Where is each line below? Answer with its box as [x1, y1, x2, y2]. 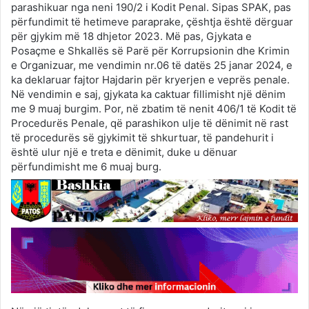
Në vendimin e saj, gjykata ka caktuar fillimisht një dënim [11, 87, 286, 101]
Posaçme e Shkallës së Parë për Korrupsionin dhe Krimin [11, 43, 290, 57]
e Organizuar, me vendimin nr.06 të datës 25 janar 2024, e [11, 58, 292, 72]
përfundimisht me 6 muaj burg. [11, 159, 161, 173]
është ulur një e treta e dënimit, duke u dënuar [11, 145, 237, 159]
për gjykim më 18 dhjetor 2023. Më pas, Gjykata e [11, 29, 252, 43]
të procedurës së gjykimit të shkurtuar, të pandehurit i [11, 130, 274, 144]
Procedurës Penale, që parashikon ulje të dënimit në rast [11, 116, 288, 130]
